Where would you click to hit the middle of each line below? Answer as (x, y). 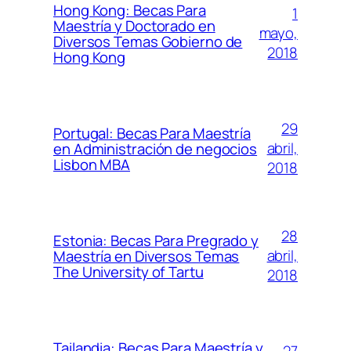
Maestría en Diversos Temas (147, 256)
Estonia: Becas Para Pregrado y (156, 240)
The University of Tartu (128, 271)
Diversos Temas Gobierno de (148, 41)
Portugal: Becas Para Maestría (152, 133)
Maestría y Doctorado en (134, 25)
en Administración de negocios (156, 148)
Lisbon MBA (92, 164)
